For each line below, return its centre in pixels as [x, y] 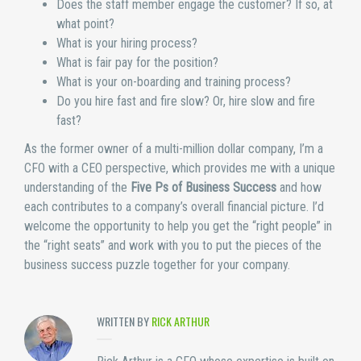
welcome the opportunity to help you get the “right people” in [178, 226]
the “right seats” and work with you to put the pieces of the [173, 245]
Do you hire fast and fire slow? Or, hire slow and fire [186, 102]
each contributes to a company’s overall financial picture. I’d [174, 206]
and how [299, 187]
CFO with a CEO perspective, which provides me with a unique [180, 168]
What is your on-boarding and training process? [174, 82]
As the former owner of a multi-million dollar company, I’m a [174, 148]
